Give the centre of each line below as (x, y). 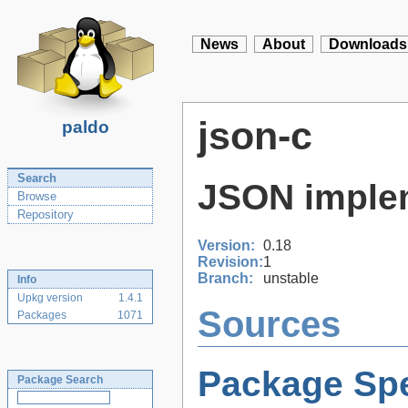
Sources (269, 325)
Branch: (225, 278)
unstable (291, 278)
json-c (255, 136)
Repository (46, 214)
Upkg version (50, 298)
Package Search (60, 380)
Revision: (230, 261)
